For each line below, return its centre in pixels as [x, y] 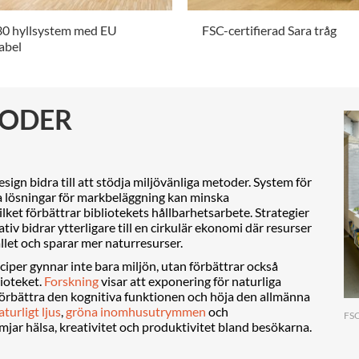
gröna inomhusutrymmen [136, 311]
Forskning [71, 281]
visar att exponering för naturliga [190, 281]
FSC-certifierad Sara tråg [269, 30]
